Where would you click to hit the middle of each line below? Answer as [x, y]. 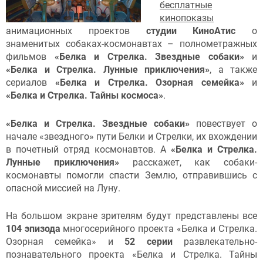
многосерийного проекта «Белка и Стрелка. [159, 229]
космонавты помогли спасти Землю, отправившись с [131, 175]
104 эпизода [33, 229]
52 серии [149, 242]
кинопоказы [187, 18]
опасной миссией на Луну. [63, 188]
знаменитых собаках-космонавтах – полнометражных [131, 43]
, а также [233, 69]
